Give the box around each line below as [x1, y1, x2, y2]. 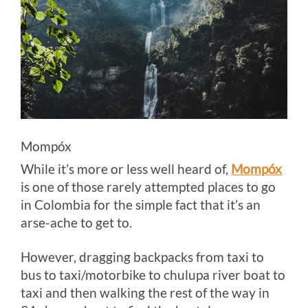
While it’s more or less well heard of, [21, 161, 232, 177]
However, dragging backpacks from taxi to [21, 249, 265, 265]
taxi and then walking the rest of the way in [21, 285, 270, 301]
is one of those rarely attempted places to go [21, 179, 276, 195]
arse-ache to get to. [21, 214, 133, 231]
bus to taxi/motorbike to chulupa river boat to [21, 267, 286, 283]
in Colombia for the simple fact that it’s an [21, 197, 261, 213]
